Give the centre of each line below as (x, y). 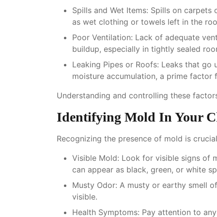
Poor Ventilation (101, 37)
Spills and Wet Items (109, 10)
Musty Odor (94, 185)
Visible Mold (95, 158)
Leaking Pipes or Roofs (115, 64)
